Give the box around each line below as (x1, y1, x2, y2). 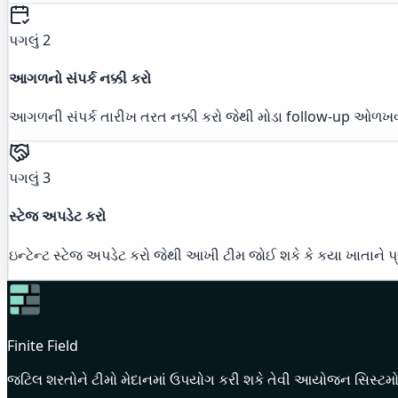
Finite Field (7, 335, 78, 355)
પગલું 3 (9, 168, 51, 188)
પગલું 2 (9, 29, 51, 50)
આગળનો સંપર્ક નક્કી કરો (9, 68, 151, 88)
